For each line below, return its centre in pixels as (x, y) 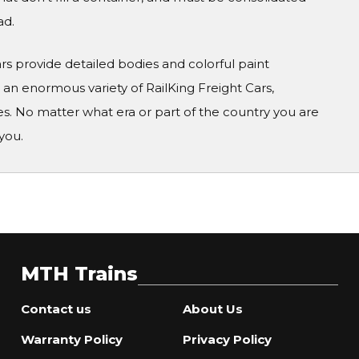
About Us (212, 309)
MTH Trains (79, 274)
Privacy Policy (227, 339)
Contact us (56, 309)
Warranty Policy (71, 339)
